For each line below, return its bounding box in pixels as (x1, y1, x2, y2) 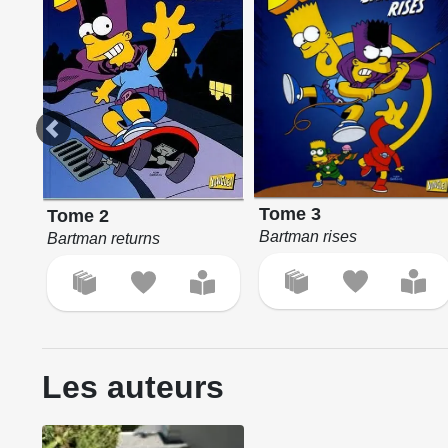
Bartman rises (259, 228, 358, 246)
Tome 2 (47, 205, 110, 226)
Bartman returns (47, 229, 161, 247)
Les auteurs (42, 369, 224, 406)
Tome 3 (259, 204, 322, 225)
